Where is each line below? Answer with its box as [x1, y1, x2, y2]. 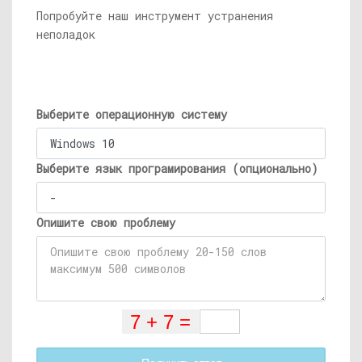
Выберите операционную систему [36, 107, 227, 122]
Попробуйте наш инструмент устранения [36, 8, 273, 23]
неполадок [36, 27, 95, 42]
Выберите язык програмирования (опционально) [36, 161, 318, 176]
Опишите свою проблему [36, 215, 175, 230]
